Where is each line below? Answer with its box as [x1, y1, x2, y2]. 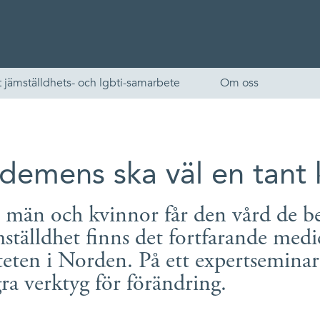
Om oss [220, 75, 259, 91]
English [18, 256, 71, 277]
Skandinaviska [18, 285, 122, 306]
